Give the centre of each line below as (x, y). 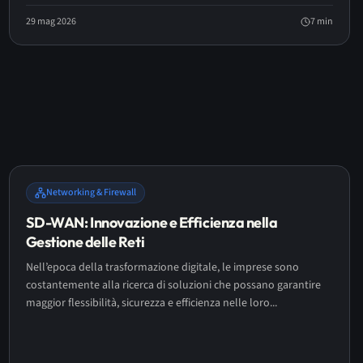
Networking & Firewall (91, 192)
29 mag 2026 (51, 21)
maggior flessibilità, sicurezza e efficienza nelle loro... (151, 303)
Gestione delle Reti (85, 242)
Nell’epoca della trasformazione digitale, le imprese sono (162, 267)
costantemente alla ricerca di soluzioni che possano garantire (173, 285)
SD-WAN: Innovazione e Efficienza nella (152, 222)
